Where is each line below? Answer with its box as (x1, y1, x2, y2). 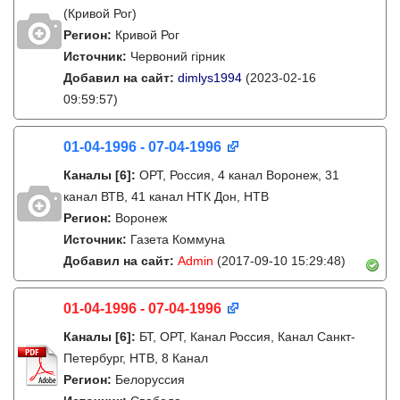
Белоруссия (115, 372, 185, 387)
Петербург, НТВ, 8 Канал (63, 351, 208, 365)
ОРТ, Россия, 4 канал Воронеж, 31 (139, 168, 339, 182)
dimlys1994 (178, 71, 242, 85)
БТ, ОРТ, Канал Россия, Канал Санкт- (139, 329, 355, 344)
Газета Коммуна (130, 232, 225, 246)
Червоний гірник (130, 49, 225, 63)
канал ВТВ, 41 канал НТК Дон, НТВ (63, 189, 269, 204)
